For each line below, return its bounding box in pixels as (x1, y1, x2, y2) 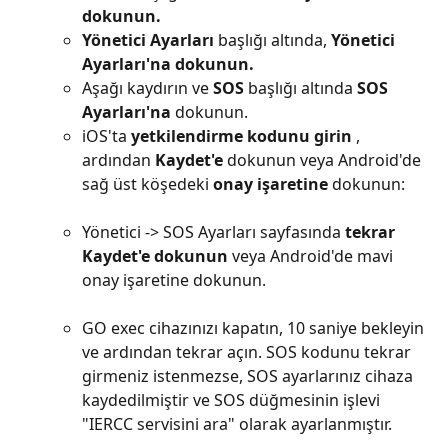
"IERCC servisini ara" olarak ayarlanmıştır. (82, 412, 392, 435)
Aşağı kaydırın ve (82, 76, 213, 99)
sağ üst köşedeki (82, 172, 213, 195)
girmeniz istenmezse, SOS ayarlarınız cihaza (82, 364, 417, 387)
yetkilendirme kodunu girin (131, 124, 352, 147)
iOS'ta (82, 124, 131, 147)
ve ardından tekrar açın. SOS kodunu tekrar (82, 340, 415, 363)
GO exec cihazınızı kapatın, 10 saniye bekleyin (82, 316, 428, 339)
